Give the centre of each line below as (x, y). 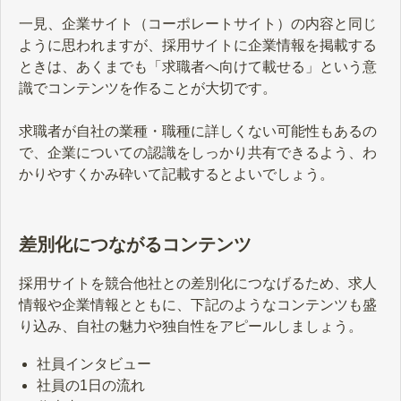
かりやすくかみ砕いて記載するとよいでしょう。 (176, 175)
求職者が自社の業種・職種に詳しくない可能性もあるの (198, 132)
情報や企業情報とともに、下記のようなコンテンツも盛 (198, 304)
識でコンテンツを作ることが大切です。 (148, 89)
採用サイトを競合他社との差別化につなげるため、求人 (198, 283)
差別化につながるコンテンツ (135, 244)
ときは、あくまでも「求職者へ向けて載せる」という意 (198, 67)
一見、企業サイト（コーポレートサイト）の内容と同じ (198, 24)
